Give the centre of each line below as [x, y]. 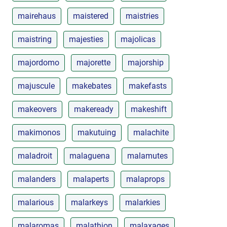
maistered [91, 16]
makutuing [97, 132]
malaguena [90, 156]
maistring [35, 39]
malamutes [147, 156]
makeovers [37, 109]
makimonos [39, 132]
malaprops [145, 179]
